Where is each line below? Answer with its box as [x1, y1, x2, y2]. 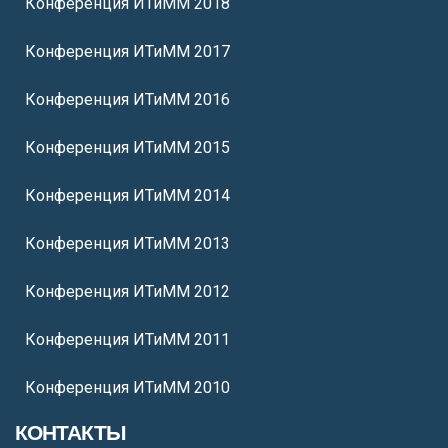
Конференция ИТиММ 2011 [25, 330, 230, 349]
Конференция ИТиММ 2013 [25, 234, 230, 253]
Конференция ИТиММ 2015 [25, 138, 230, 157]
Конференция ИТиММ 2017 [25, 42, 230, 61]
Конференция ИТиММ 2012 [25, 282, 230, 301]
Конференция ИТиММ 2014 [25, 186, 230, 205]
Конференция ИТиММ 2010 [25, 378, 230, 397]
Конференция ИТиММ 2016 [25, 90, 230, 109]
